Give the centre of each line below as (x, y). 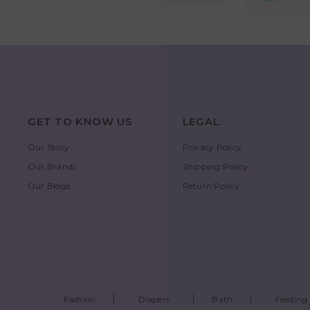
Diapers (154, 299)
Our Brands (52, 166)
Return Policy (211, 185)
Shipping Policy (215, 166)
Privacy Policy (212, 147)
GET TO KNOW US (80, 121)
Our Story (49, 147)
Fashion (80, 299)
